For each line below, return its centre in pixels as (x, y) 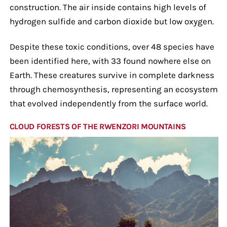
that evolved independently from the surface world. (108, 103)
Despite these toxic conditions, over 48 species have (112, 46)
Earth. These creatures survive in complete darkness (112, 75)
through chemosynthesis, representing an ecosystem (113, 89)
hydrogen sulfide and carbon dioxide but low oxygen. (111, 21)
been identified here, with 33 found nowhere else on (110, 61)
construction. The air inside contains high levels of (108, 7)
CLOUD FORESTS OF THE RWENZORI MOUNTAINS (98, 126)
